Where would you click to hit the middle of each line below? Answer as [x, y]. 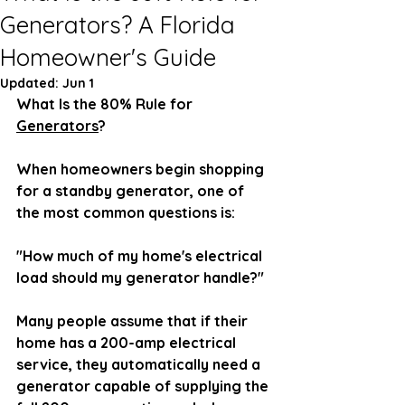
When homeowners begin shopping [142, 169]
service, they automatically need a [140, 364]
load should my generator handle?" [140, 278]
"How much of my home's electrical [141, 256]
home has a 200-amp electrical [128, 343]
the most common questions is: [126, 212]
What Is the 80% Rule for [106, 104]
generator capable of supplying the [144, 386]
